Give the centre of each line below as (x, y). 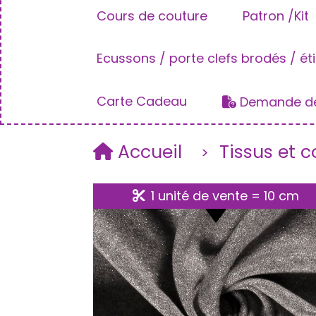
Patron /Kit (276, 16)
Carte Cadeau (142, 102)
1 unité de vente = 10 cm (224, 196)
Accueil (152, 152)
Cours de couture (152, 16)
